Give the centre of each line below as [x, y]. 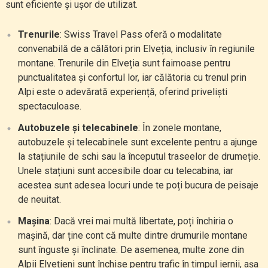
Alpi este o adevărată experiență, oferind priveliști [122, 92]
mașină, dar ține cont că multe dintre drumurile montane [133, 235]
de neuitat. [39, 200]
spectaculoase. [49, 106]
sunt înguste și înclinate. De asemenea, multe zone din [131, 250]
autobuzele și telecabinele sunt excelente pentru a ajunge [137, 142]
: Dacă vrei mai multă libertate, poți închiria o [141, 221]
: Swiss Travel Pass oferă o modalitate [141, 34]
